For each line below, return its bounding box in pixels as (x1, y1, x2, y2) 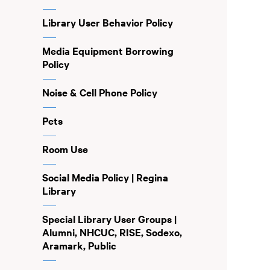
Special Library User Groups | (42, 212, 177, 226)
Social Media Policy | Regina (42, 170, 168, 184)
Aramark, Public (42, 238, 116, 253)
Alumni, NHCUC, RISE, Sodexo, (42, 225, 182, 239)
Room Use (42, 142, 88, 156)
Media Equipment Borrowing (42, 43, 174, 58)
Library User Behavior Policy (42, 15, 173, 30)
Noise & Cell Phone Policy (42, 85, 157, 99)
